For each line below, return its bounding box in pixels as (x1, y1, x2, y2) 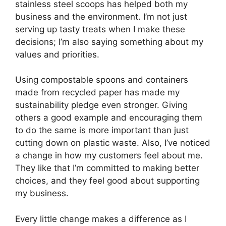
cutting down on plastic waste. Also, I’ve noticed (15, 138, 210, 148)
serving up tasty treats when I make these (15, 24, 185, 34)
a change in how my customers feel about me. (15, 150, 203, 161)
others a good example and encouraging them (15, 112, 202, 123)
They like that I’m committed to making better (15, 163, 199, 174)
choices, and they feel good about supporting (15, 176, 200, 186)
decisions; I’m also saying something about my (15, 36, 203, 47)
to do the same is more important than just (15, 125, 189, 136)
